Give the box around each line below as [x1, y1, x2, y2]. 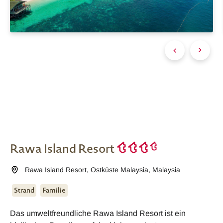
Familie [42, 185, 66, 195]
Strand [14, 185, 34, 195]
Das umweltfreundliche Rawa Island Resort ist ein [10, 209, 186, 218]
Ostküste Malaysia [91, 166, 149, 174]
